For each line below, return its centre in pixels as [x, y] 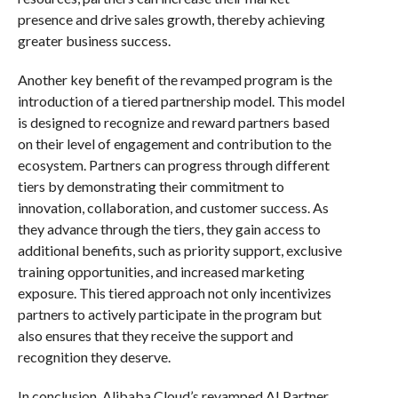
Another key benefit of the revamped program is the [175, 80]
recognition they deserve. [94, 357]
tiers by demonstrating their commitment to [151, 186]
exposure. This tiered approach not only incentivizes [174, 293]
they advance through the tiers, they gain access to [169, 229]
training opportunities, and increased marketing [161, 271]
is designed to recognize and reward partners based [173, 122]
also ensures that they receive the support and [155, 335]
